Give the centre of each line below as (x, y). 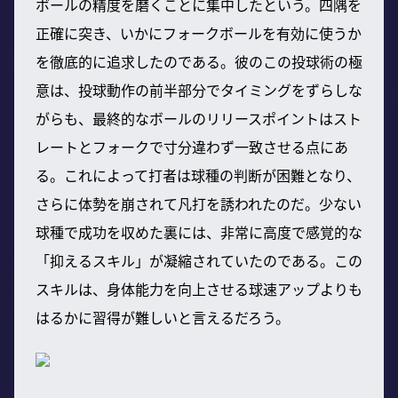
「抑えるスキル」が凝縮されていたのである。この (199, 260)
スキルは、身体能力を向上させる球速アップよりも (199, 288)
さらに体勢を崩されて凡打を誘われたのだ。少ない (199, 203)
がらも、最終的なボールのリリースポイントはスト (199, 118)
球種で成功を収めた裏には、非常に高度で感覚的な (199, 231)
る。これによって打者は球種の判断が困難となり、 (198, 175)
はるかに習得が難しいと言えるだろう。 (163, 317)
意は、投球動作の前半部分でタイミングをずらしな (199, 89)
